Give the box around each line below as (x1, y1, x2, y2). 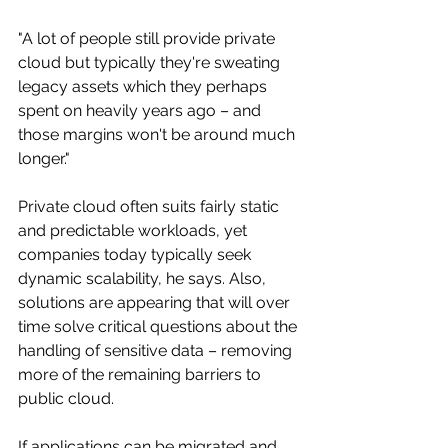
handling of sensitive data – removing (18, 340, 296, 360)
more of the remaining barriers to (18, 364, 265, 384)
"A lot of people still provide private (18, 28, 279, 48)
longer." (18, 148, 74, 168)
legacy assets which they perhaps (18, 76, 271, 96)
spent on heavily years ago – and (18, 100, 265, 120)
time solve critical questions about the (18, 316, 301, 336)
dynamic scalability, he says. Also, (18, 268, 270, 288)
